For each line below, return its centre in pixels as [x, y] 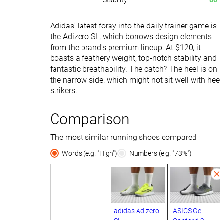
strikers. [64, 91]
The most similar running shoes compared [123, 137]
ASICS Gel [188, 210]
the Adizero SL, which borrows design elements [131, 37]
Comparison [90, 119]
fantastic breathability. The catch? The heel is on [134, 69]
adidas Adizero [137, 210]
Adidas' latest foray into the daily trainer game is [133, 26]
